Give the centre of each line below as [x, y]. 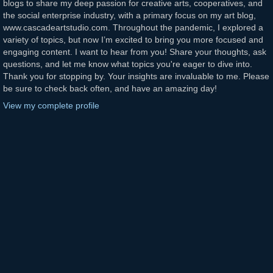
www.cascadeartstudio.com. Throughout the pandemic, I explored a [133, 28]
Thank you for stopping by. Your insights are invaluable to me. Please [136, 76]
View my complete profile [51, 105]
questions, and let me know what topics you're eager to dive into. [128, 64]
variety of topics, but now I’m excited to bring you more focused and [133, 40]
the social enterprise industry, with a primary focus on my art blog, [129, 16]
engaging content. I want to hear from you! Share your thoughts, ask [135, 52]
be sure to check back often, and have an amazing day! [110, 89]
